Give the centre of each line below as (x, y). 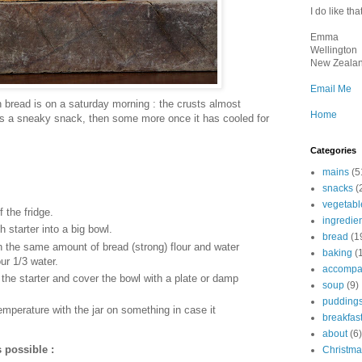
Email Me (331, 89)
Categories (333, 150)
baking (337, 253)
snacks (338, 188)
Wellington (334, 50)
